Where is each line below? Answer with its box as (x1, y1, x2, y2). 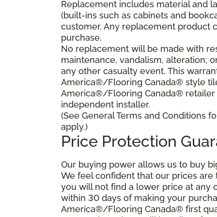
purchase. (61, 32, 102, 43)
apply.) (61, 121, 88, 132)
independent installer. (61, 99, 150, 109)
